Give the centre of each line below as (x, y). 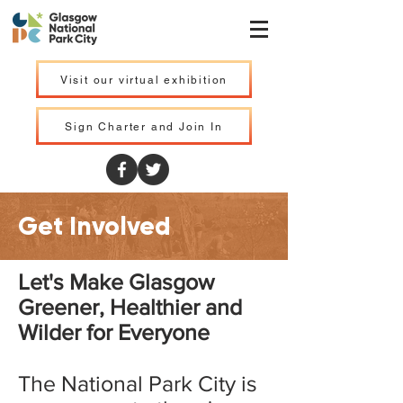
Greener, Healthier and (130, 307)
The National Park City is (138, 383)
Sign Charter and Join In (144, 126)
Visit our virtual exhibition (144, 80)
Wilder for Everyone (114, 332)
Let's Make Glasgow (116, 282)
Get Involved (94, 226)
